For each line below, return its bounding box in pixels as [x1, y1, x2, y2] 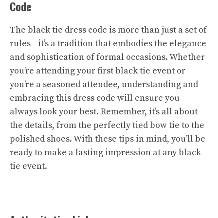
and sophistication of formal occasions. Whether [10, 52, 205, 63]
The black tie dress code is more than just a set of [10, 24, 207, 36]
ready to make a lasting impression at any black [10, 147, 201, 158]
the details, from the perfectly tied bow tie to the [10, 120, 204, 131]
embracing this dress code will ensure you [10, 92, 180, 104]
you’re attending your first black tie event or [10, 65, 185, 76]
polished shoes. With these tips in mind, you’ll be [10, 133, 205, 145]
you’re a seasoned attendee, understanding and [10, 79, 198, 90]
